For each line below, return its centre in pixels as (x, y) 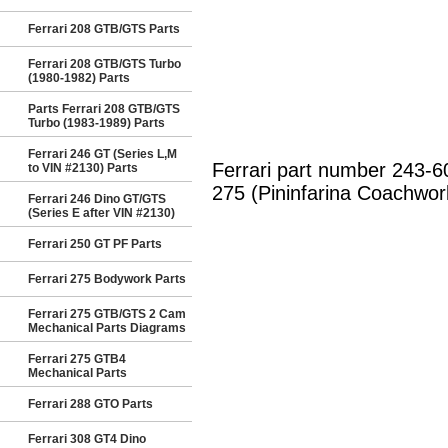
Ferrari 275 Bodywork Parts (107, 279)
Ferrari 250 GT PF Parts (95, 244)
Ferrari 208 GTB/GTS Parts (104, 29)
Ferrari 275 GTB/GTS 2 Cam (107, 314)
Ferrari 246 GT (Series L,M (102, 154)
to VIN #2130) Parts (83, 168)
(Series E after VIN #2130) (101, 213)
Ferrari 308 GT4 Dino (87, 439)
